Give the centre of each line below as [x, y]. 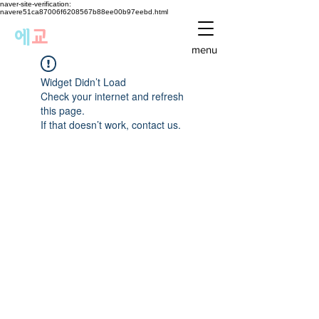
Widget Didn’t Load [83, 82]
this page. [63, 110]
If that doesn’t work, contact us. [111, 125]
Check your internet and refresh [112, 96]
